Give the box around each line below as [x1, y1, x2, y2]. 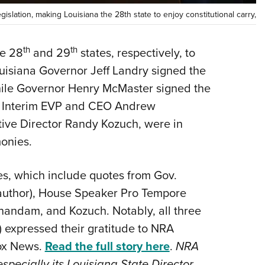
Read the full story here [44, 237, 170, 255]
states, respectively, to [77, 44, 195, 62]
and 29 [30, 44, 70, 62]
